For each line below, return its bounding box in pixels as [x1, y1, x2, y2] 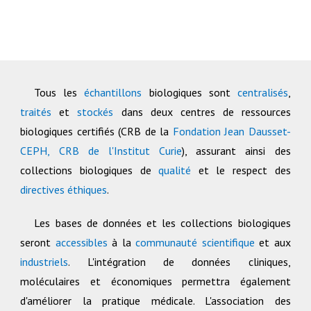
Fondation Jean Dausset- [172, 124, 291, 138]
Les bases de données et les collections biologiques [34, 216, 291, 230]
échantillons [84, 85, 149, 99]
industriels [20, 255, 69, 269]
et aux [254, 235, 291, 249]
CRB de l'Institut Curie [58, 144, 183, 158]
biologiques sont [149, 85, 237, 99]
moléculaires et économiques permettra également [20, 274, 291, 288]
